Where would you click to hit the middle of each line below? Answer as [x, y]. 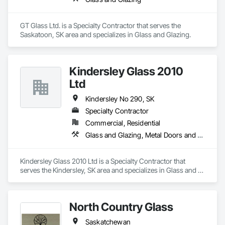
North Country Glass [121, 207]
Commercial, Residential [123, 123]
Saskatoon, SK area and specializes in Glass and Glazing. [105, 34]
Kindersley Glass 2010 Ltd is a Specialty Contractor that [103, 161]
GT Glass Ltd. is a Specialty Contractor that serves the [100, 25]
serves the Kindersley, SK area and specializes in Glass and [108, 170]
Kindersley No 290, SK [120, 99]
